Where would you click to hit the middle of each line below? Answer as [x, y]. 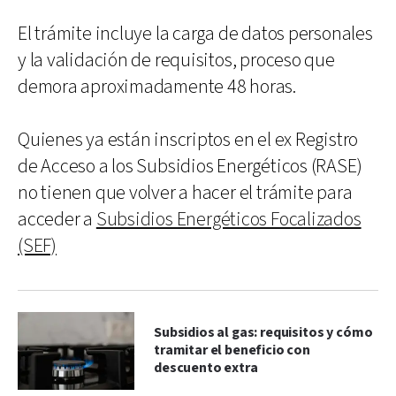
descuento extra [206, 368]
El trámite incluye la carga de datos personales [195, 34]
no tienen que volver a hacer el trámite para [185, 193]
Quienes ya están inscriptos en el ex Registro [188, 140]
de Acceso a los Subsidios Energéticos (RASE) [190, 166]
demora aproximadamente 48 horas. [157, 87]
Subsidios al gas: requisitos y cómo [263, 332]
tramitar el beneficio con [232, 350]
